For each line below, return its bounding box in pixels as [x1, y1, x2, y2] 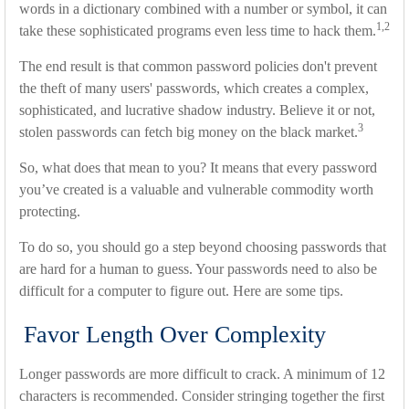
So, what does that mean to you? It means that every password [19, 160, 377, 176]
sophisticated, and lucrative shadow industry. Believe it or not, [19, 102, 375, 119]
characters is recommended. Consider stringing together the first [19, 388, 384, 404]
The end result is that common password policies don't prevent [19, 58, 377, 75]
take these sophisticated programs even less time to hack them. [19, 23, 376, 39]
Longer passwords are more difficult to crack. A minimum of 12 [19, 366, 385, 383]
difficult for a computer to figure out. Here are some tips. [19, 283, 343, 299]
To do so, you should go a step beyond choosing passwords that [19, 239, 386, 256]
